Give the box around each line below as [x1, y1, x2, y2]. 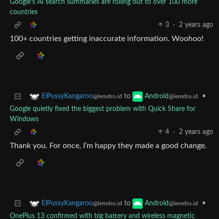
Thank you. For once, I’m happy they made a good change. [10, 142, 207, 150]
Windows [10, 116, 39, 123]
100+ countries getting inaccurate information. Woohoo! [10, 35, 203, 43]
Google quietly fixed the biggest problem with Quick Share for [10, 106, 196, 113]
